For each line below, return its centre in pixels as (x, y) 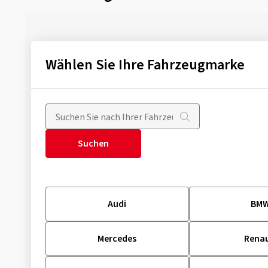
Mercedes (117, 239)
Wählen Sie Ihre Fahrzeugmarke (145, 65)
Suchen (93, 144)
